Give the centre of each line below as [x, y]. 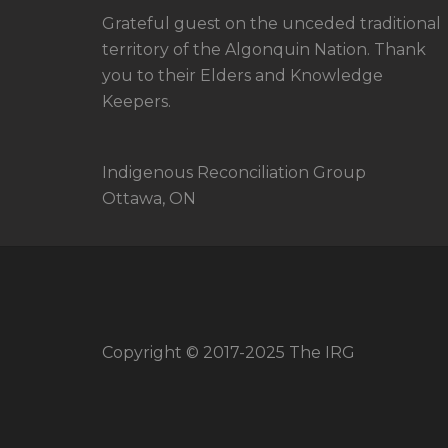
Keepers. [136, 101]
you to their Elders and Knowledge [242, 75]
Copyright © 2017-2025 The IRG [228, 353]
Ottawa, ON [149, 198]
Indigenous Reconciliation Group [234, 172]
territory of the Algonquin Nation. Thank [264, 49]
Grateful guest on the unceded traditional [271, 23]
